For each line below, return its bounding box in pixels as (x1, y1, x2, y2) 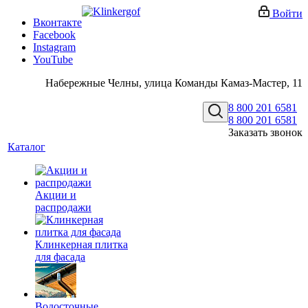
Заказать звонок (228, 126, 302, 138)
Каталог (8, 141, 45, 153)
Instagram (33, 41, 76, 53)
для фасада (35, 251, 85, 263)
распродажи (35, 201, 91, 213)
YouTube (33, 54, 73, 65)
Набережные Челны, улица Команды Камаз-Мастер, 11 (45, 77, 302, 89)
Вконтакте (33, 16, 82, 28)
